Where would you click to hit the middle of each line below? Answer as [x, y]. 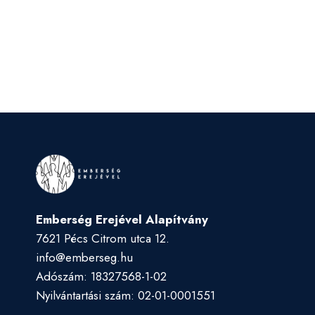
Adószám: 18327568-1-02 [101, 276]
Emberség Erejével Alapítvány [122, 219]
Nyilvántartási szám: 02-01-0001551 [126, 295]
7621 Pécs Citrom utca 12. [103, 238]
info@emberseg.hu [84, 257]
